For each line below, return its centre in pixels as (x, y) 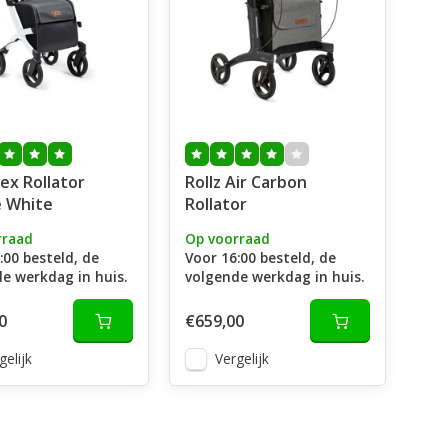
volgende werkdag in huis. (274, 276)
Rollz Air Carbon (245, 182)
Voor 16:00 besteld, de (260, 257)
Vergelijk (241, 358)
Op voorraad (227, 238)
